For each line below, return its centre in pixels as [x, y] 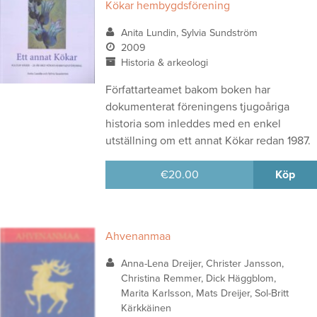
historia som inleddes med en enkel [194, 124]
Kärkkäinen [146, 309]
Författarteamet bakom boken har [188, 90]
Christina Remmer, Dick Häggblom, [198, 279]
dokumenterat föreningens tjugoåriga [198, 107]
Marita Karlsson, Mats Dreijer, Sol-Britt [204, 294]
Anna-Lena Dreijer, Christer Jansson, [202, 264]
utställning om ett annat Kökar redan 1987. [208, 141]
